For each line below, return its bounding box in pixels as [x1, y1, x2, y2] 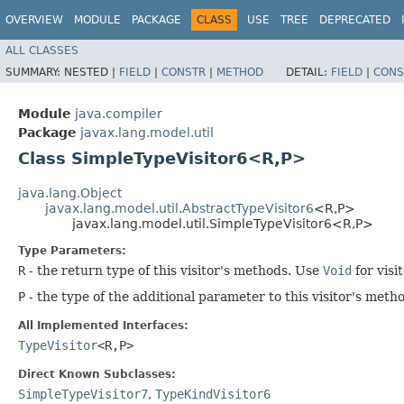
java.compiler [75, 106, 162, 121]
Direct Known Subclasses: [18, 367, 176, 381]
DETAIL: [286, 65, 331, 78]
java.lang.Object [18, 185, 122, 200]
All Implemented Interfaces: [18, 318, 188, 332]
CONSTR [161, 65, 206, 78]
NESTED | [64, 65, 119, 78]
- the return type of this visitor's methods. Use [25, 262, 323, 278]
